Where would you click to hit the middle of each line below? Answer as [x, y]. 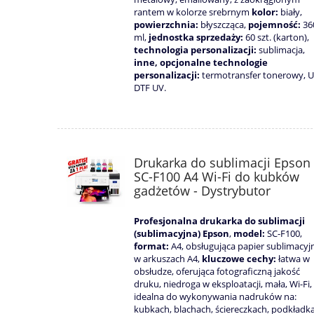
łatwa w [294, 259]
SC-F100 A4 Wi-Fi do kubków [217, 177]
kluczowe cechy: [240, 259]
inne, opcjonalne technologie [201, 63]
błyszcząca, [223, 25]
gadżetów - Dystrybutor [202, 191]
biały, [290, 12]
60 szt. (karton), [276, 37]
